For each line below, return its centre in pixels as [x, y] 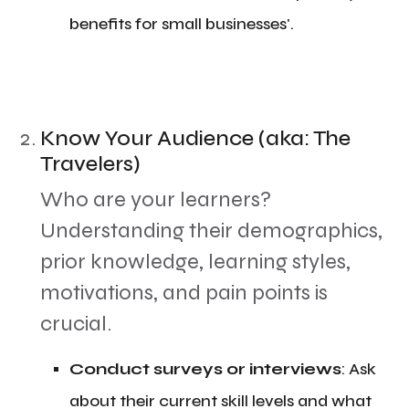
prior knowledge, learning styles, [195, 262]
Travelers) [90, 164]
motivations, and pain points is [184, 293]
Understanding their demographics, [211, 231]
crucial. [76, 324]
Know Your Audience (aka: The [195, 138]
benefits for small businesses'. [182, 24]
